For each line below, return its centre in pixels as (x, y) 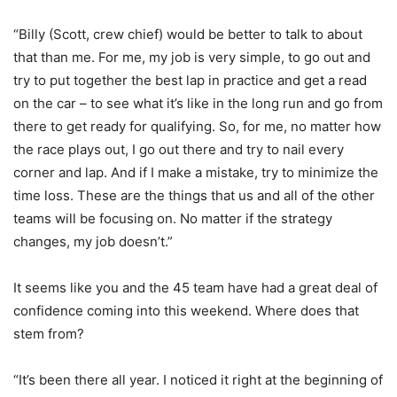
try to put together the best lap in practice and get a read (190, 80)
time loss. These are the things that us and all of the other (194, 195)
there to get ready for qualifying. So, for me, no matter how (197, 126)
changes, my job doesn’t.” (93, 241)
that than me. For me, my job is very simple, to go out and (192, 57)
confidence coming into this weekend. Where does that (186, 311)
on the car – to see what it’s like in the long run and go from (198, 103)
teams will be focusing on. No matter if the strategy (173, 218)
